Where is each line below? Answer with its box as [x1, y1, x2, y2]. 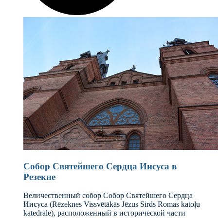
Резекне [23, 171, 55, 182]
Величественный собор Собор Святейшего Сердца [23, 191, 193, 200]
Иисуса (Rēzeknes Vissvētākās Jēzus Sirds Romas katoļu [23, 200, 200, 209]
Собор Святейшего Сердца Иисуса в [23, 161, 177, 171]
